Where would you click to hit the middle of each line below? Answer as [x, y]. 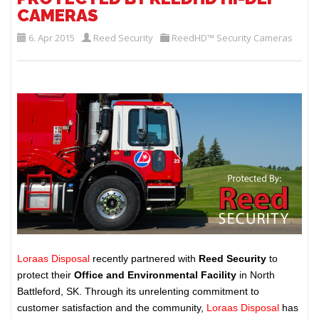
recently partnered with [146, 258]
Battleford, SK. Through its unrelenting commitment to [138, 291]
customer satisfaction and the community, [111, 307]
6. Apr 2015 [52, 38]
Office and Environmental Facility [156, 274]
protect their [46, 274]
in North [256, 274]
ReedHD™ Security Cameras [232, 38]
